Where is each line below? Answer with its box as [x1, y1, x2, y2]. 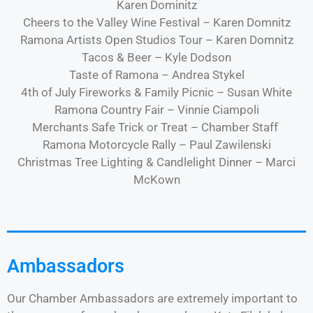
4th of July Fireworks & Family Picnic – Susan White [21, 85, 292, 99]
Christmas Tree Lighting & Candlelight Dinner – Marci [17, 154, 296, 169]
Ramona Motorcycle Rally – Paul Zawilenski [42, 137, 271, 152]
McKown [133, 172, 180, 187]
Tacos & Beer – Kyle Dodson [82, 50, 231, 64]
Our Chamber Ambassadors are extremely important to [7, 291, 298, 305]
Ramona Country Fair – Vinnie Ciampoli [54, 102, 259, 117]
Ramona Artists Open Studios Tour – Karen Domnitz [20, 32, 293, 47]
